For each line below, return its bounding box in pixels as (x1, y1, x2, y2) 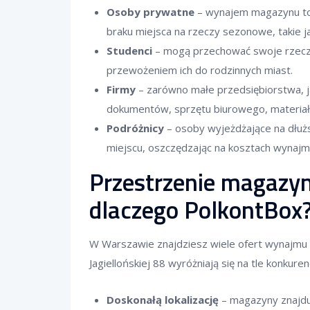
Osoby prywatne (107, 5, 194, 19)
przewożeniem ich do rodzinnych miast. (107, 63, 293, 77)
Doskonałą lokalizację (107, 293, 219, 307)
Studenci (107, 44, 152, 58)
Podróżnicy (107, 121, 164, 136)
